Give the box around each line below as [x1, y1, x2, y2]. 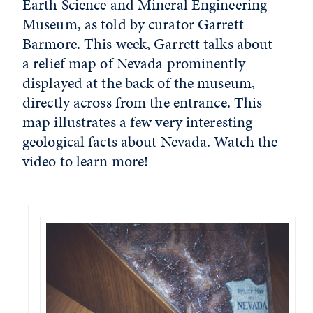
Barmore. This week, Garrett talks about [22, 33, 273, 54]
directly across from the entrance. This [22, 92, 263, 113]
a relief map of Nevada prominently [22, 52, 245, 74]
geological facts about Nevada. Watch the [22, 131, 278, 152]
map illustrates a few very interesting [22, 111, 253, 133]
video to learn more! [22, 150, 149, 172]
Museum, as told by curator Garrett [22, 13, 244, 35]
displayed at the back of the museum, [22, 72, 256, 94]
